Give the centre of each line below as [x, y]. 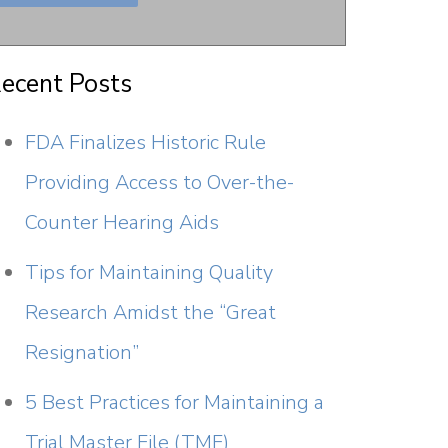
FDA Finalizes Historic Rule [146, 143]
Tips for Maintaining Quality [149, 273]
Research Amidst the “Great [151, 313]
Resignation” [82, 353]
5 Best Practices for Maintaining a [175, 403]
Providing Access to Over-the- [160, 183]
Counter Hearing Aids [122, 223]
